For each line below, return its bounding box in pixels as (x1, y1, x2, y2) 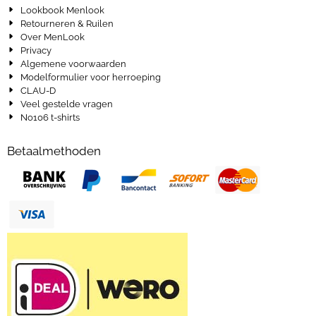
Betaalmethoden (7, 144, 101, 159)
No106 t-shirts (20, 112, 80, 123)
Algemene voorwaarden (20, 59, 127, 70)
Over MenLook (20, 32, 85, 43)
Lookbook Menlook (20, 5, 105, 16)
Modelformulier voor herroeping (20, 72, 162, 83)
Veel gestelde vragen (20, 99, 114, 110)
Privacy (20, 45, 52, 56)
